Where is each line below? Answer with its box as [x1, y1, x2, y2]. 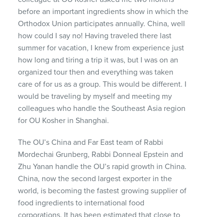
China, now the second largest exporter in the [18, 173, 172, 184]
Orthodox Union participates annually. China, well [18, 18, 186, 29]
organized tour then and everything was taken [18, 67, 174, 77]
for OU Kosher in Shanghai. [18, 115, 109, 125]
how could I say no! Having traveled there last [18, 31, 172, 41]
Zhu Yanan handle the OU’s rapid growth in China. [18, 161, 187, 171]
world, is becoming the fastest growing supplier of [18, 186, 187, 196]
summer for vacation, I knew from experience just [18, 43, 185, 53]
